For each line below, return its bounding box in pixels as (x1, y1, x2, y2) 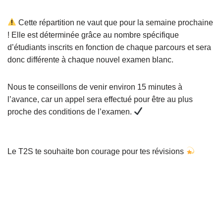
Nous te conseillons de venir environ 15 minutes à (7, 82, 182, 91)
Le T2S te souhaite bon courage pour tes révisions (7, 147, 186, 156)
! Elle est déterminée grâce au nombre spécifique (7, 30, 179, 39)
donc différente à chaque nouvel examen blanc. (7, 55, 173, 64)
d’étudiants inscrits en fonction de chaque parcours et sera (7, 43, 211, 52)
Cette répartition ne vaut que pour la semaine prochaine (16, 18, 214, 27)
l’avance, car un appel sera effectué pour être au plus (7, 95, 193, 104)
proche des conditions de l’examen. (7, 107, 134, 116)
